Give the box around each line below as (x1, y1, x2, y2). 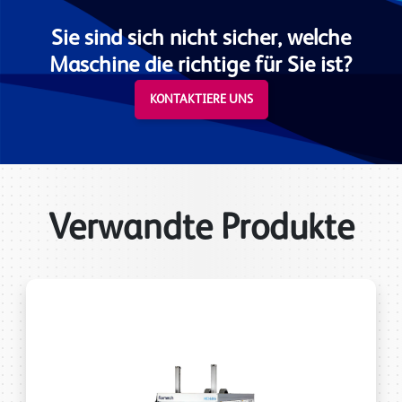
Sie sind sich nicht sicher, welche (51, 28, 351, 50)
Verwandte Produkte (48, 211, 354, 247)
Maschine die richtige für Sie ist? (49, 55, 353, 77)
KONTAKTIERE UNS (149, 93, 253, 106)
